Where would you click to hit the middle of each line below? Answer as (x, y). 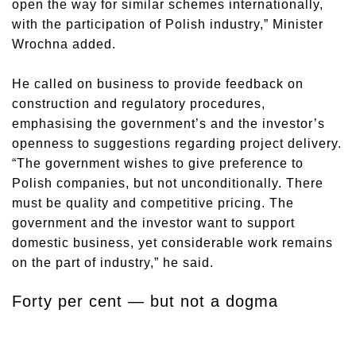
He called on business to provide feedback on (158, 84)
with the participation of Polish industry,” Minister (168, 24)
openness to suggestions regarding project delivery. (177, 143)
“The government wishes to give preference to (158, 163)
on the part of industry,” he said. (113, 263)
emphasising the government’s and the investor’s (168, 124)
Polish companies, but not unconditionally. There (168, 183)
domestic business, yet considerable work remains (172, 243)
